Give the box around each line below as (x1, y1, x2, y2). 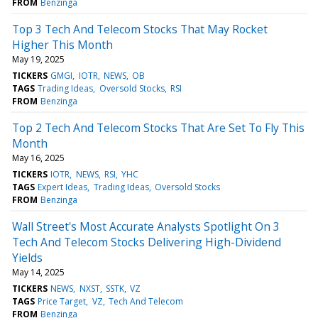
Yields (12, 249, 43, 265)
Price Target (38, 295, 87, 307)
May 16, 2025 (12, 151, 65, 164)
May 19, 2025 (12, 53, 65, 65)
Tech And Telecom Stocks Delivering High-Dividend (12, 234, 281, 250)
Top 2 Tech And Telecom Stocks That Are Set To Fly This (12, 119, 305, 136)
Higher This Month (12, 36, 113, 53)
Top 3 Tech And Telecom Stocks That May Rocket (12, 21, 268, 37)
